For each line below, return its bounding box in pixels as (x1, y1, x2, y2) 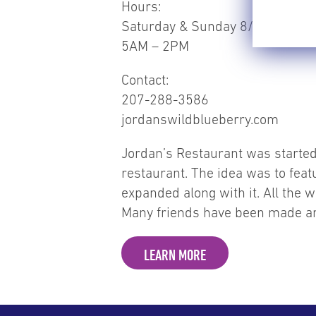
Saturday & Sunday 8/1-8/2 (121, 18, 287, 34)
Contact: (121, 71, 169, 87)
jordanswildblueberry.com (121, 111, 279, 127)
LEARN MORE (144, 245, 206, 263)
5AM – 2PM (121, 37, 189, 54)
